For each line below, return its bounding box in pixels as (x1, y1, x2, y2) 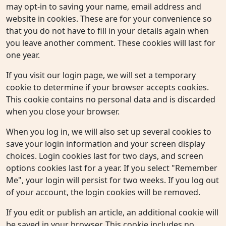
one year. (6, 49, 40, 61)
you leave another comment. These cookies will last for (6, 37, 215, 49)
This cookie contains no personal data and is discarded (6, 94, 215, 105)
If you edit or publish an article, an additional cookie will (6, 207, 218, 218)
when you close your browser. (6, 106, 120, 118)
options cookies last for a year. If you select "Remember (6, 162, 217, 174)
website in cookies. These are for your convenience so (6, 13, 212, 25)
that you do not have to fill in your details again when (6, 25, 209, 37)
